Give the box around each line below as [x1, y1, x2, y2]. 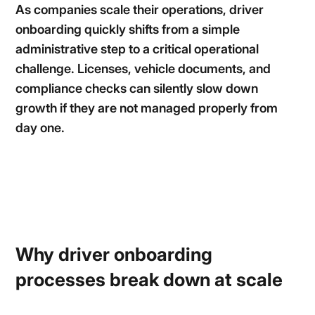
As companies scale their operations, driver [15, 2, 264, 17]
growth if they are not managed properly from [15, 101, 278, 115]
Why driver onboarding [15, 243, 213, 265]
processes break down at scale [15, 269, 283, 290]
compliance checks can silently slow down [15, 81, 259, 96]
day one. [15, 120, 65, 135]
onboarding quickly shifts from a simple [15, 22, 240, 37]
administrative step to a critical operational [15, 41, 259, 56]
